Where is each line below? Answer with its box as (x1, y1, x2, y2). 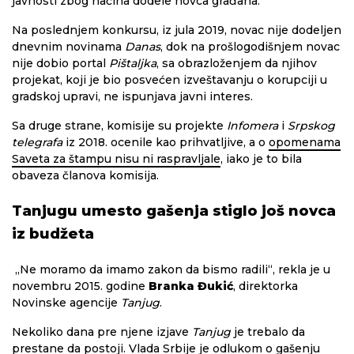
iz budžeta (12, 225, 94, 243)
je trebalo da (231, 325, 305, 339)
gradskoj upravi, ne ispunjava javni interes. (12, 89, 253, 104)
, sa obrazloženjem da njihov (156, 56, 317, 70)
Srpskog (288, 119, 335, 133)
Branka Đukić (149, 279, 233, 293)
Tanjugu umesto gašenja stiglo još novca (12, 202, 336, 220)
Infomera (227, 119, 278, 133)
